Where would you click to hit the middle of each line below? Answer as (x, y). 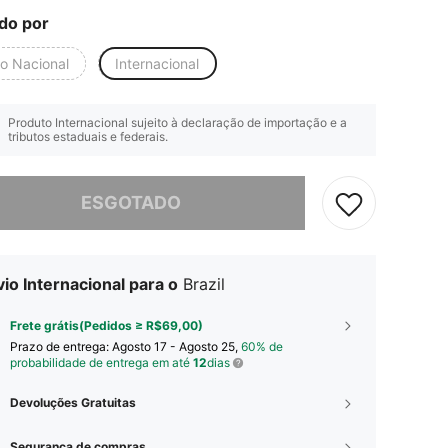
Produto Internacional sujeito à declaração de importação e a (177, 122)
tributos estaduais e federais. (88, 136)
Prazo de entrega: (61, 346)
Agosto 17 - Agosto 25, (176, 346)
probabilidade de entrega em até (101, 362)
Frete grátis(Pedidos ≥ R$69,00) (106, 325)
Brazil (204, 283)
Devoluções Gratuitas (73, 402)
